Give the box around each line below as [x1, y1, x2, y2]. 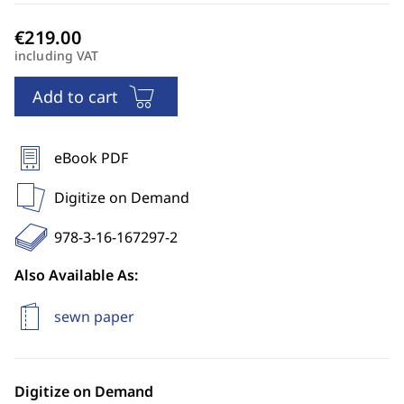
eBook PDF [54, 148, 128, 168]
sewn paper [54, 307, 134, 326]
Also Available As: [14, 265, 138, 285]
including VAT [14, 47, 99, 64]
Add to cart [32, 86, 118, 107]
